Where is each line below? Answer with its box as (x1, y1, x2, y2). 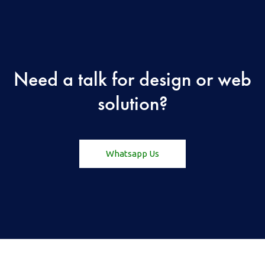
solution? (97, 91, 168, 117)
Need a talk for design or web (14, 66, 251, 92)
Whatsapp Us (106, 148, 159, 159)
